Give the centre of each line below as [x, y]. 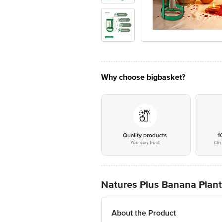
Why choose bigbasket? [143, 77]
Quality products [145, 136]
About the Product [144, 213]
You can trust [145, 143]
